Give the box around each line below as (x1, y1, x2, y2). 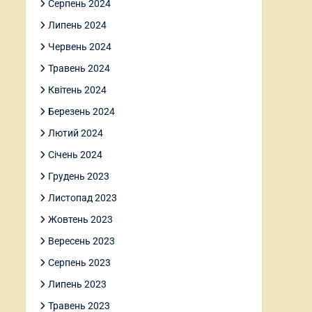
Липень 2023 (48, 279, 107, 290)
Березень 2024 (48, 106, 115, 117)
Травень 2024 (48, 63, 110, 74)
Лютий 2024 (48, 127, 103, 139)
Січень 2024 (48, 149, 102, 160)
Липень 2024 (48, 19, 107, 31)
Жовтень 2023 (48, 214, 113, 225)
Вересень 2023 (48, 235, 115, 247)
